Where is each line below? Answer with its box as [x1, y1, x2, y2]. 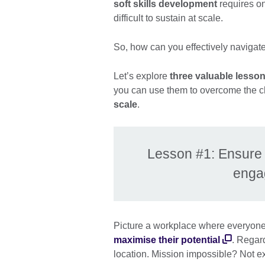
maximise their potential [114, 235, 220, 245]
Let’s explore [114, 71, 170, 82]
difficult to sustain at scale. [114, 13, 223, 24]
